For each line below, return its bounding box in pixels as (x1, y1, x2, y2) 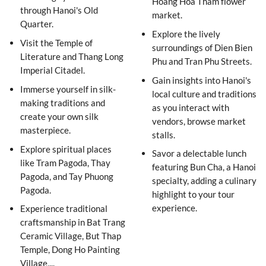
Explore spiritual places (20, 143, 112, 154)
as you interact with (152, 102, 230, 113)
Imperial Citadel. (20, 64, 85, 75)
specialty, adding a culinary (152, 175, 257, 186)
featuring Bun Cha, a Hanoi (152, 161, 256, 173)
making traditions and (20, 97, 106, 108)
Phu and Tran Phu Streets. (152, 55, 252, 66)
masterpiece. (20, 124, 71, 135)
